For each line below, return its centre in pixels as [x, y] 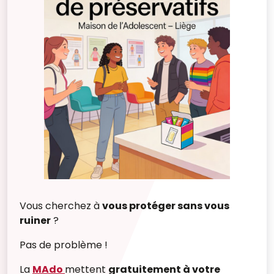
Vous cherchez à [61, 206]
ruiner [35, 220]
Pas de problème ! [64, 245]
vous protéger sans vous [166, 206]
